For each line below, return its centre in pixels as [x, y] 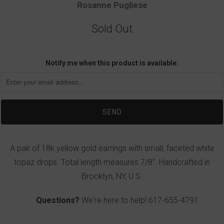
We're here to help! [114, 200]
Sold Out [112, 28]
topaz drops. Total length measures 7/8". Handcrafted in [112, 162]
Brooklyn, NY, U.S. [112, 176]
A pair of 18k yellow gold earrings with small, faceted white [112, 148]
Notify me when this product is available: [112, 63]
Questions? [57, 200]
